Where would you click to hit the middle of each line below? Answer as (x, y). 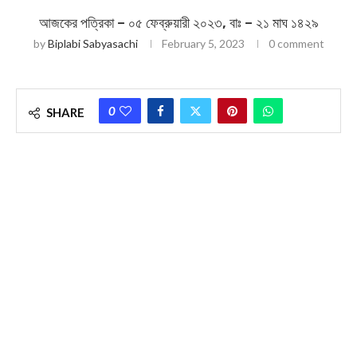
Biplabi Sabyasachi (92, 43)
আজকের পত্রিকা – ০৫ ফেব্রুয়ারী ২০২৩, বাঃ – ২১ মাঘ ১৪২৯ (178, 23)
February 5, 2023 (203, 43)
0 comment (296, 43)
